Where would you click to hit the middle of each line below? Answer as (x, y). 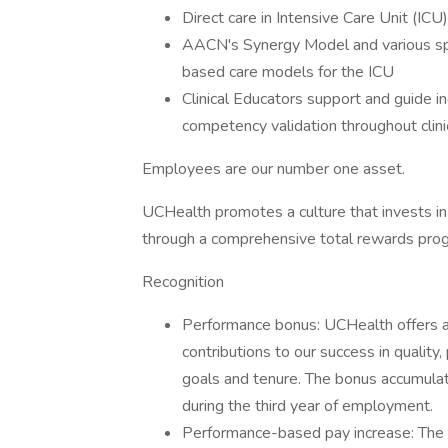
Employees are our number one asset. (273, 169)
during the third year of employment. (307, 406)
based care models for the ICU (288, 72)
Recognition (183, 282)
